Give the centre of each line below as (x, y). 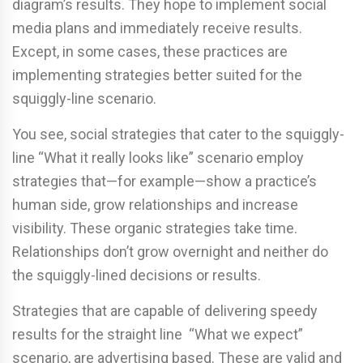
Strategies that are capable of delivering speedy (165, 311)
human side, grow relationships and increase (155, 205)
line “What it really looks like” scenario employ (158, 158)
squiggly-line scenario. (84, 99)
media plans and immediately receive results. (157, 28)
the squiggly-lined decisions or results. (137, 275)
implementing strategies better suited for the (157, 75)
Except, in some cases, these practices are (150, 52)
